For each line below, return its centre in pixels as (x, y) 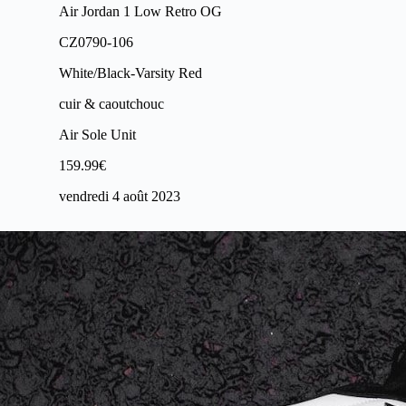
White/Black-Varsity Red (130, 73)
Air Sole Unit (97, 135)
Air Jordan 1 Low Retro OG (140, 11)
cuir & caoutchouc (111, 104)
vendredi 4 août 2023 (120, 196)
